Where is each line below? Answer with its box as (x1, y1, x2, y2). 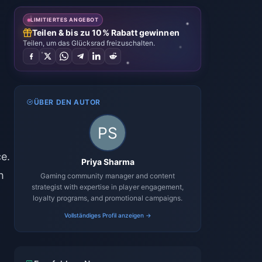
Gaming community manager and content (40, 171, 175, 180)
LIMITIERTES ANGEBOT (30, 16, 99, 23)
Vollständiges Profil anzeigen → (64, 212, 151, 219)
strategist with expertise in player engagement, (32, 182, 184, 191)
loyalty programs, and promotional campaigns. (33, 194, 182, 202)
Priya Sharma (81, 157, 135, 167)
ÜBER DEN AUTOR (33, 98, 101, 106)
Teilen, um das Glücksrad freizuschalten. (23, 39, 155, 47)
